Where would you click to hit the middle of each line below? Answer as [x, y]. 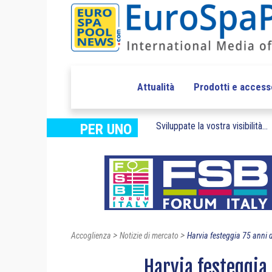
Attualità [155, 87]
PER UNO [106, 130]
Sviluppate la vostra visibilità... [212, 126]
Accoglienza [91, 236]
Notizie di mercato [149, 236]
